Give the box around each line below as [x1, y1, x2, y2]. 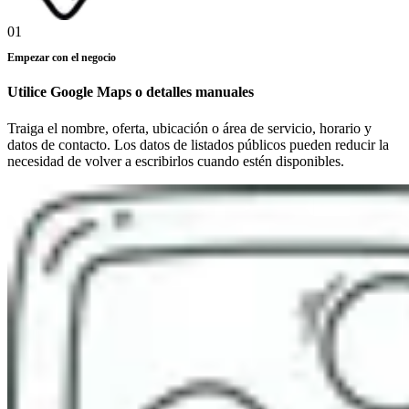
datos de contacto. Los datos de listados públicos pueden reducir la [7, 136, 389, 152]
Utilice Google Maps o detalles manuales [7, 84, 254, 100]
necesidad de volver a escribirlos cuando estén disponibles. [7, 152, 344, 169]
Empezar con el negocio [7, 50, 116, 64]
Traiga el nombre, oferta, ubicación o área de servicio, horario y [7, 120, 372, 136]
